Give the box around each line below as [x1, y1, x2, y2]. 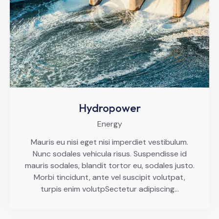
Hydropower [78, 101, 141, 115]
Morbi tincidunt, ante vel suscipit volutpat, [34, 172, 185, 182]
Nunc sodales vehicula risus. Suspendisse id [32, 148, 187, 159]
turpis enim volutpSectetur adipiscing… [40, 183, 179, 194]
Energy [97, 118, 122, 129]
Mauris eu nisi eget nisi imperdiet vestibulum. [31, 136, 188, 147]
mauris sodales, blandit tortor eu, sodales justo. [24, 160, 195, 171]
